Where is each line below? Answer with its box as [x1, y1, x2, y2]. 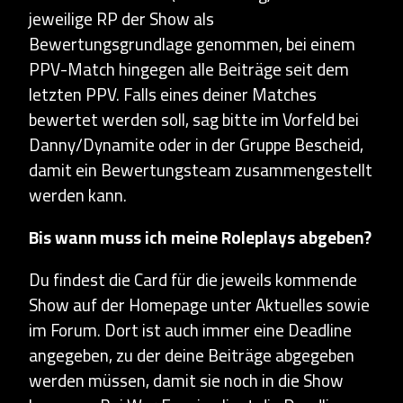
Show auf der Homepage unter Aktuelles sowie [29, 289, 370, 321]
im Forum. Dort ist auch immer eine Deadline [29, 314, 352, 346]
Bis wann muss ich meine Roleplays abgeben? [29, 221, 372, 254]
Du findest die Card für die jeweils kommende [29, 264, 357, 296]
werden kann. [29, 179, 127, 211]
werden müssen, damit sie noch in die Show [29, 364, 344, 397]
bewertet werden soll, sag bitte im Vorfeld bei [29, 103, 359, 136]
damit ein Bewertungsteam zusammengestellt [29, 154, 372, 186]
